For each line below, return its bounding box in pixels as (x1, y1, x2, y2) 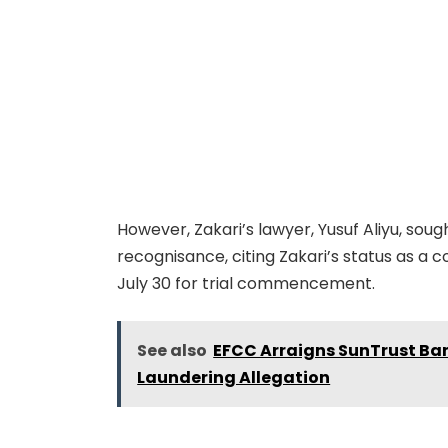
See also (137, 339, 208, 363)
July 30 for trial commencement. (117, 271, 376, 295)
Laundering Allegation (137, 366, 331, 390)
